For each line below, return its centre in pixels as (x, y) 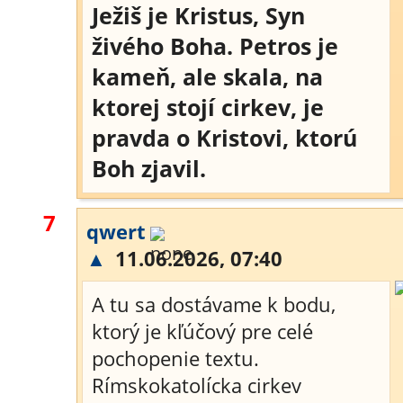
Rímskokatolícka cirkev (197, 385)
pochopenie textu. (175, 358)
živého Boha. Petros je (215, 46)
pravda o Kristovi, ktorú (224, 138)
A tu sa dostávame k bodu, (214, 304)
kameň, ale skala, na (207, 76)
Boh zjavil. (149, 168)
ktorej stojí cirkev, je (208, 107)
